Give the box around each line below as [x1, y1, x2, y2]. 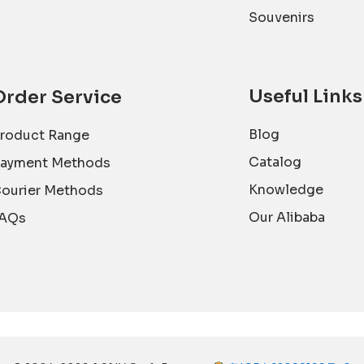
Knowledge [249, 180, 324, 198]
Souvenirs [249, 8, 315, 26]
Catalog [249, 153, 302, 171]
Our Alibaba [249, 208, 326, 226]
